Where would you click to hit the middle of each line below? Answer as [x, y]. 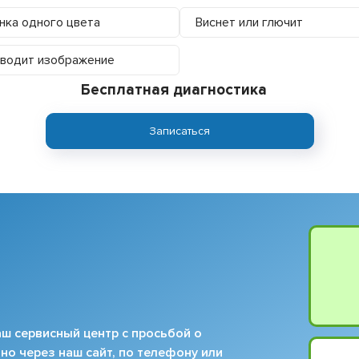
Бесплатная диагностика [173, 90]
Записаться [179, 131]
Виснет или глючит [249, 22]
